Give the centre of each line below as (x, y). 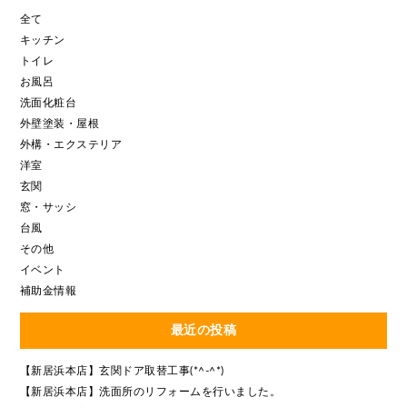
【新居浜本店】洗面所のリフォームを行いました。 (150, 391)
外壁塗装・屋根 (60, 123)
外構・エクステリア (71, 144)
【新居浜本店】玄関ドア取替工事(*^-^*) (122, 370)
